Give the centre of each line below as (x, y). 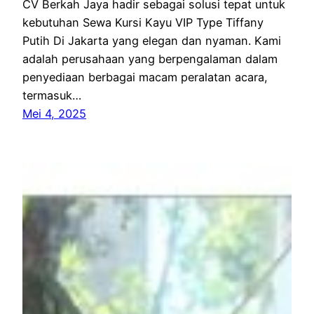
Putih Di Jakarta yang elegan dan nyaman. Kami (152, 41)
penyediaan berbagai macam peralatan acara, (145, 77)
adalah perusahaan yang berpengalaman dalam (150, 59)
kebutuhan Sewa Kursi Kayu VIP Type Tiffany (143, 23)
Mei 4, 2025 (54, 114)
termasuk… (52, 96)
